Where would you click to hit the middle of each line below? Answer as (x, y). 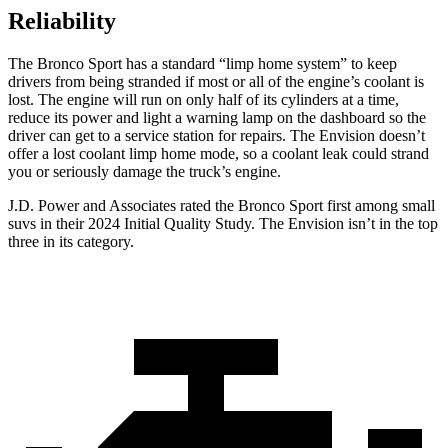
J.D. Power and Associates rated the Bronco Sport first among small (221, 206)
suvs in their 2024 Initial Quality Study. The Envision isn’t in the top (223, 224)
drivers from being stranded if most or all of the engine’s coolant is (216, 82)
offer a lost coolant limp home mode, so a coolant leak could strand (218, 154)
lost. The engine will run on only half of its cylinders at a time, (203, 100)
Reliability (62, 21)
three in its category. (71, 242)
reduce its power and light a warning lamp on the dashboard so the (217, 118)
